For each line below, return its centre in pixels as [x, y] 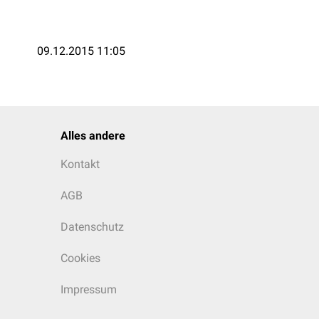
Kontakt [80, 164]
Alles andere [93, 136]
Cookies [80, 258]
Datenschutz [92, 227]
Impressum [89, 289]
